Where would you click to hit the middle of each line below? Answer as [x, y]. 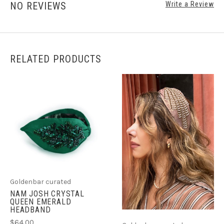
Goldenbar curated [40, 181]
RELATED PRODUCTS [56, 59]
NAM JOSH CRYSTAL [47, 193]
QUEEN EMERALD [41, 201]
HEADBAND [30, 209]
